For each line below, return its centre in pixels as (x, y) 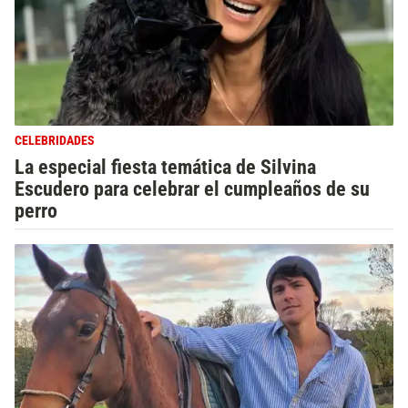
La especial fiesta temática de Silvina (165, 167)
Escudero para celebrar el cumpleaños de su (192, 189)
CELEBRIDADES (55, 141)
